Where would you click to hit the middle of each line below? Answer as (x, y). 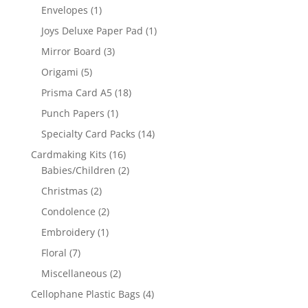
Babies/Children (78, 170)
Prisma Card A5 (76, 93)
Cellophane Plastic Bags (85, 294)
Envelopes (64, 10)
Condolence (68, 212)
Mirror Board (71, 52)
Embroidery (68, 232)
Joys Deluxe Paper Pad (92, 31)
